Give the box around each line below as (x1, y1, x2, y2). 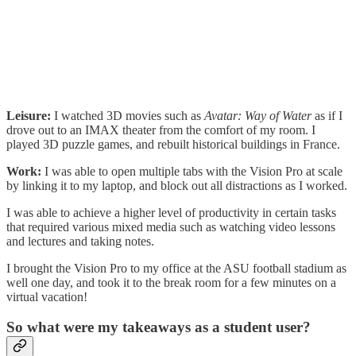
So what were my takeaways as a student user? (6, 319, 311, 336)
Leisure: (6, 108, 54, 122)
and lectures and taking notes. (6, 234, 154, 248)
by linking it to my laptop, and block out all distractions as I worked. (6, 178, 347, 192)
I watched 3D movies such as (54, 108, 204, 122)
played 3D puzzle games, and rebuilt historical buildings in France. (6, 137, 340, 151)
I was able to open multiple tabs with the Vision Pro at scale (44, 164, 342, 178)
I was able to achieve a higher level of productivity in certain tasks (6, 205, 336, 219)
